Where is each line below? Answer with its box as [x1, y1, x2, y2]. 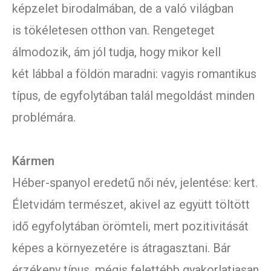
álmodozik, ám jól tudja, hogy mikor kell [12, 45, 221, 60]
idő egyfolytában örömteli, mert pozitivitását [12, 219, 249, 234]
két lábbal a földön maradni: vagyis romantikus [12, 67, 256, 82]
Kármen [12, 154, 54, 169]
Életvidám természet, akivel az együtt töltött [12, 197, 250, 212]
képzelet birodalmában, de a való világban [12, 1, 233, 16]
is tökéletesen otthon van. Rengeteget [12, 23, 215, 38]
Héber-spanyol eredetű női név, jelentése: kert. [12, 175, 258, 191]
